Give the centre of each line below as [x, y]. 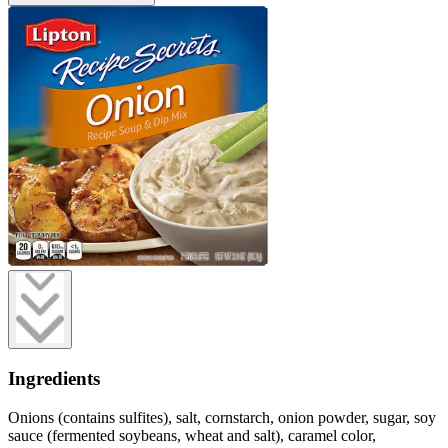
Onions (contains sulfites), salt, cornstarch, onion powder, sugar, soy [222, 417]
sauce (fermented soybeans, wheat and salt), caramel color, [192, 435]
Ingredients [54, 379]
